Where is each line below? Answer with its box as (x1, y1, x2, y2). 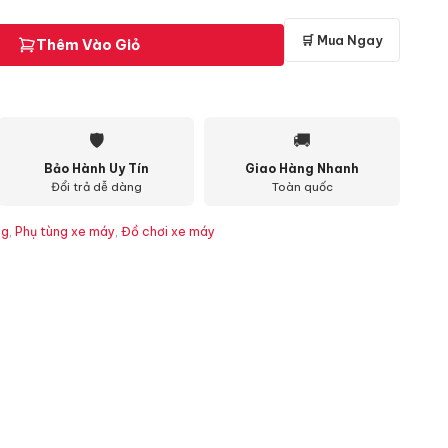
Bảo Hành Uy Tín (43, 161, 149, 176)
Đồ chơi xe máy (121, 224, 215, 239)
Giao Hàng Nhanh (245, 161, 359, 176)
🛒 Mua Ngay (301, 32, 383, 48)
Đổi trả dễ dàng (50, 180, 142, 194)
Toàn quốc (271, 180, 333, 194)
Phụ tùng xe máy (15, 224, 115, 239)
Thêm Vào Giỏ (35, 36, 140, 54)
